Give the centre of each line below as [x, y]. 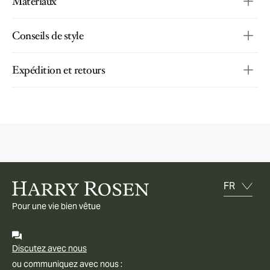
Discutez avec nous [49, 248]
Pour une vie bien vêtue [56, 206]
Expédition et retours [59, 70]
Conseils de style [48, 35]
